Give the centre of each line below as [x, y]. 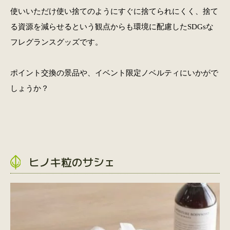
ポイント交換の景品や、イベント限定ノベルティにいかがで [114, 72]
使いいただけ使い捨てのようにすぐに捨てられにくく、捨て [114, 11]
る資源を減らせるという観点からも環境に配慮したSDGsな [112, 26]
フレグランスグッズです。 [56, 42]
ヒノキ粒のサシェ [72, 161]
